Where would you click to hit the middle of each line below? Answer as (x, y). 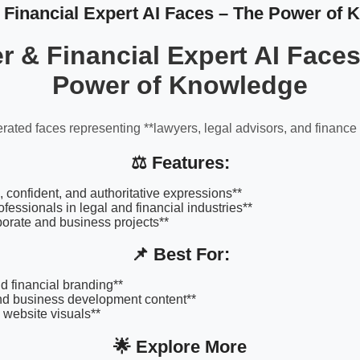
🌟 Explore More (180, 346)
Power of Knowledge (180, 86)
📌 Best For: (180, 255)
